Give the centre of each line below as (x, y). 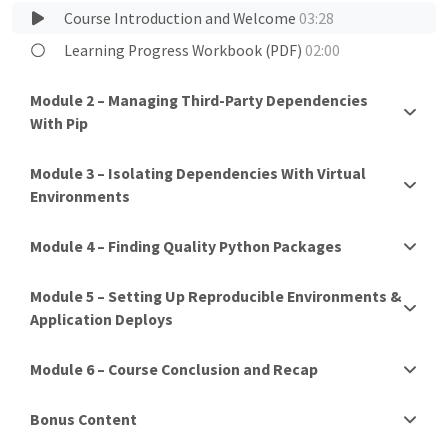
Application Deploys (101, 319)
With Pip (59, 123)
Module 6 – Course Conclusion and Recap (174, 369)
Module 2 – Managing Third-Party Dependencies (199, 100)
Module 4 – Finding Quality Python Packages (186, 246)
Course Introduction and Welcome (182, 18)
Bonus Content (83, 419)
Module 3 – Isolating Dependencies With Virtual (198, 173)
